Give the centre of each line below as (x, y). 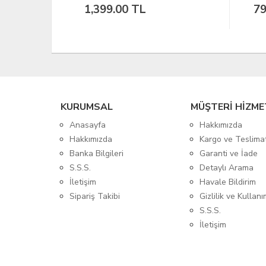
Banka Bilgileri (96, 153)
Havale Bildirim (228, 182)
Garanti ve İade (229, 153)
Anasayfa (88, 125)
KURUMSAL (87, 107)
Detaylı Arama (227, 167)
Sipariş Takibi (95, 196)
